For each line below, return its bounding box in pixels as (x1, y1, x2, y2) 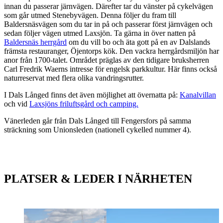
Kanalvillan (180, 91, 216, 100)
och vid (4, 100, 29, 109)
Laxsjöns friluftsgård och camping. (29, 100, 138, 109)
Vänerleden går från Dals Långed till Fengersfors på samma (4, 116, 191, 125)
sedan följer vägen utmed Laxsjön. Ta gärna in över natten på (4, 29, 196, 38)
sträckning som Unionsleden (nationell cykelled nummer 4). (4, 125, 191, 134)
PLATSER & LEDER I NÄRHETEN (4, 172, 192, 185)
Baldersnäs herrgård (4, 38, 67, 47)
